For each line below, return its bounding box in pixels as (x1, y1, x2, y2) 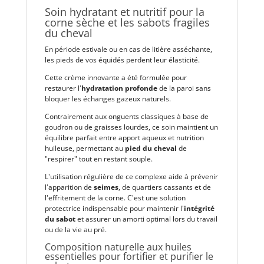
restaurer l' (44, 82, 81, 93)
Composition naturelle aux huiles (44, 240, 192, 253)
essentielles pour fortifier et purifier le (44, 249, 213, 263)
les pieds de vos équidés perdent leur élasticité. (44, 54, 200, 65)
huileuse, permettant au (44, 143, 125, 153)
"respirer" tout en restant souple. (44, 153, 153, 164)
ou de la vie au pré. (44, 224, 107, 235)
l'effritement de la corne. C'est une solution (44, 192, 186, 203)
